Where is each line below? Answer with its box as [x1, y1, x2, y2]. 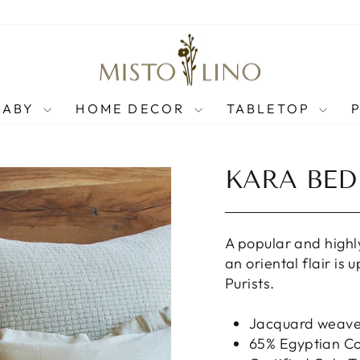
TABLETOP [226, 100, 316, 117]
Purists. [225, 274, 279, 292]
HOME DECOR [76, 100, 190, 117]
